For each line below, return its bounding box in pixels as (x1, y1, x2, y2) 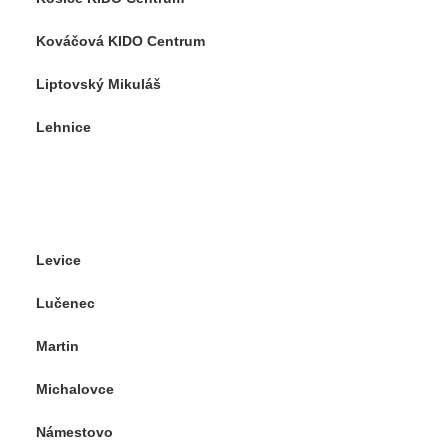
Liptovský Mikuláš (36, 76, 161, 92)
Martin (36, 338, 79, 354)
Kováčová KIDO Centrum (36, 33, 205, 49)
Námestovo (36, 424, 113, 440)
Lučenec (36, 295, 95, 311)
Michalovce (36, 381, 114, 397)
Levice (36, 252, 81, 268)
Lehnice (36, 119, 91, 135)
